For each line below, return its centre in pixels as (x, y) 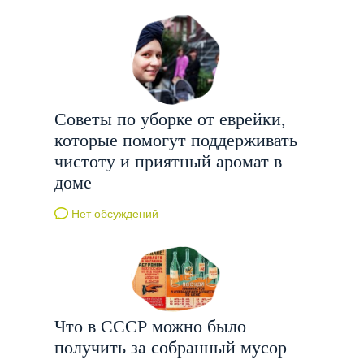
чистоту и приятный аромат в (169, 162)
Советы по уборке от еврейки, (171, 119)
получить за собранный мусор (171, 347)
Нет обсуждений (114, 214)
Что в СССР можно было (151, 326)
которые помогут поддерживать (176, 141)
